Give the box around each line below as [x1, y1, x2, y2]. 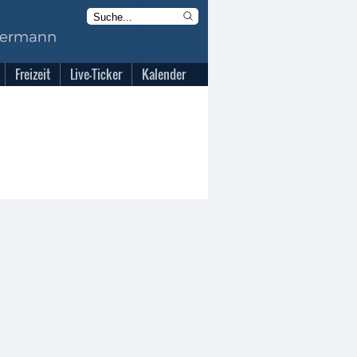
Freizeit [15, 65, 50, 84]
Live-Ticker [70, 65, 122, 84]
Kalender [142, 65, 186, 84]
